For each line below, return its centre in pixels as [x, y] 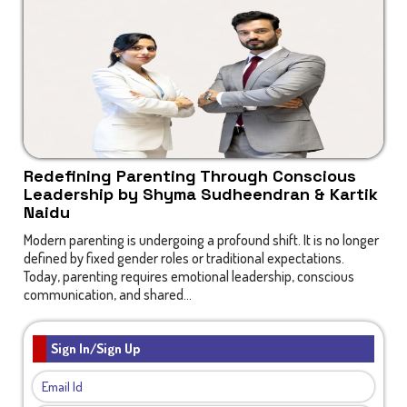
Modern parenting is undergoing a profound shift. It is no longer [202, 240]
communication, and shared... [108, 294]
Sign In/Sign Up [96, 348]
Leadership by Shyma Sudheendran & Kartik [201, 194]
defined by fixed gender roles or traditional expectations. [184, 258]
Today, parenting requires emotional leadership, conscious [189, 276]
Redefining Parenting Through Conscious [190, 176]
